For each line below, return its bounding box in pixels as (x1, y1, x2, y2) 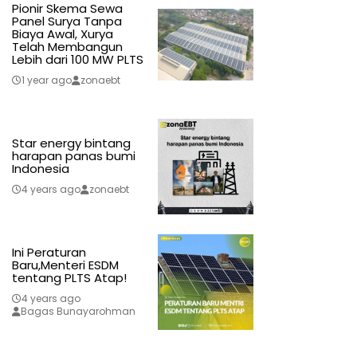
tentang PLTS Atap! (11, 269, 127, 287)
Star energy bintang (11, 135, 131, 152)
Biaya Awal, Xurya (11, 25, 113, 43)
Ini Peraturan (11, 244, 86, 261)
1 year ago (21, 73, 72, 88)
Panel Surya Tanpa (11, 13, 122, 30)
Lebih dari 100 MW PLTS (11, 51, 143, 69)
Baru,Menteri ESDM (11, 257, 119, 274)
